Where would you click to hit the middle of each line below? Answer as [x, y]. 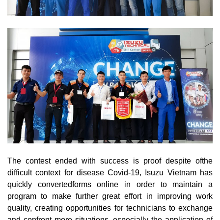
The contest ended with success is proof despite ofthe [110, 161]
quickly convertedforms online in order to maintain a [110, 184]
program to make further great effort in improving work [110, 196]
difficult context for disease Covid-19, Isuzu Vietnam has [110, 172]
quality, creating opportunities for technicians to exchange [110, 208]
